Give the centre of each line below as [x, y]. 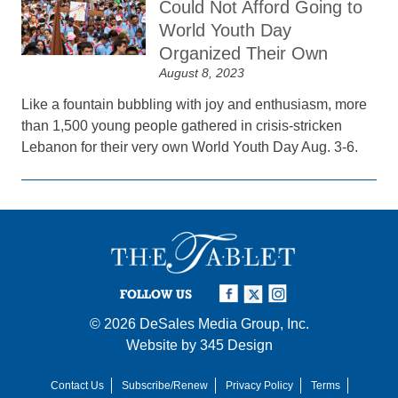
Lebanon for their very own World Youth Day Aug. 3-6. [190, 147]
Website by [163, 345]
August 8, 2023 [202, 73]
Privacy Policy [259, 385]
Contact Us [77, 385]
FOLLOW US [156, 294]
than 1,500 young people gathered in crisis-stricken [182, 126]
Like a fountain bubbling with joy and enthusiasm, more [195, 104]
